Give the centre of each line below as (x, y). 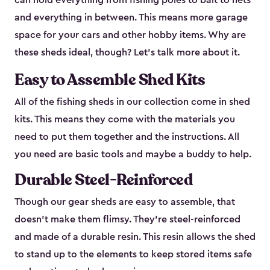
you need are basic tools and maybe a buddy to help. (133, 155)
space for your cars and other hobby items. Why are (130, 35)
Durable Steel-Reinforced (103, 180)
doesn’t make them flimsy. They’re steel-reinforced (127, 220)
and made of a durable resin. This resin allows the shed (135, 237)
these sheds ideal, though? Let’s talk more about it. (127, 53)
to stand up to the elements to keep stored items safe (133, 255)
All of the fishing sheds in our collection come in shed (132, 102)
